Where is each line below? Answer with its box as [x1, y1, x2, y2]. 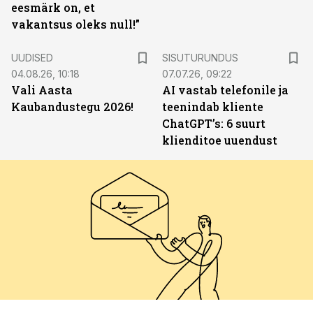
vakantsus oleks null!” [11, 17, 140, 31]
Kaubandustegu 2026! [11, 99, 133, 114]
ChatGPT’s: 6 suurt [162, 116, 265, 131]
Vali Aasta [11, 82, 73, 97]
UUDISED [11, 52, 53, 64]
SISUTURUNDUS [162, 52, 238, 64]
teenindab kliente [162, 99, 263, 114]
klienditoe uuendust [162, 133, 277, 147]
